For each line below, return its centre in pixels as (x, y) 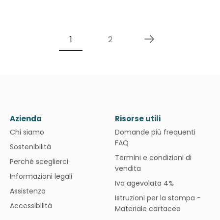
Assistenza (28, 191)
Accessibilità (31, 206)
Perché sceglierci (39, 162)
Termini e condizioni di (153, 158)
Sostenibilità (30, 147)
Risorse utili (138, 119)
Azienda (26, 119)
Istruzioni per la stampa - (158, 198)
